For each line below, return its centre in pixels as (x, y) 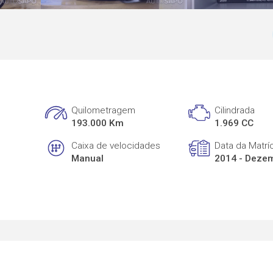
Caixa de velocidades (116, 145)
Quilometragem (104, 111)
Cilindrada (235, 111)
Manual (88, 158)
